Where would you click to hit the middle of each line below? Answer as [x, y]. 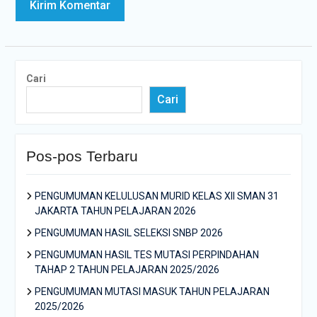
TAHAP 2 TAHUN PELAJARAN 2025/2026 [127, 270]
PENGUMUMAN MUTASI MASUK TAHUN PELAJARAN [152, 292]
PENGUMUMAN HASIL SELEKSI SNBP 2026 [128, 233]
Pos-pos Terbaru [82, 156]
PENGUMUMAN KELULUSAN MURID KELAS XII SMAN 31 [156, 196]
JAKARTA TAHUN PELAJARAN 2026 [115, 211]
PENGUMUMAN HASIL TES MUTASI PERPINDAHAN [146, 255]
